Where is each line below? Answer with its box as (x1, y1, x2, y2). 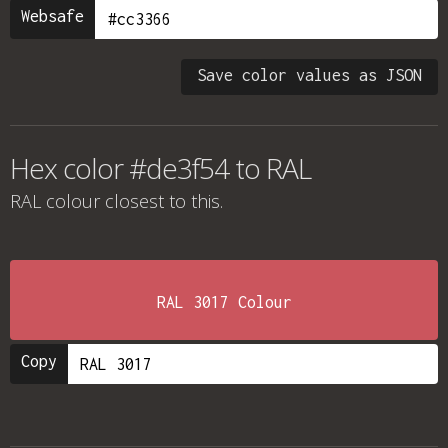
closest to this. (100, 189, 223, 213)
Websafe (21, 7, 84, 25)
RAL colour (10, 189, 100, 213)
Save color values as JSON (197, 66, 422, 84)
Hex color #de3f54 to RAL (10, 149, 311, 187)
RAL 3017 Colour (156, 293, 292, 311)
